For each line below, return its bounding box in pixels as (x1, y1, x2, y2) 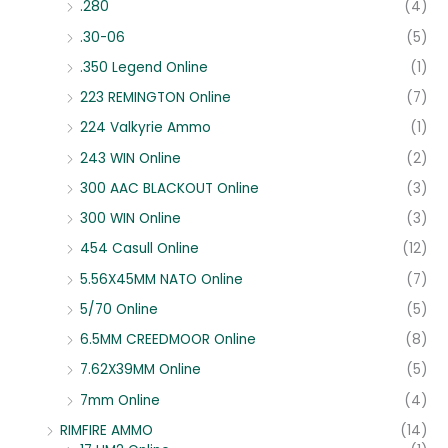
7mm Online (80, 390, 160, 410)
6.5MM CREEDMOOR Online (80, 330, 256, 350)
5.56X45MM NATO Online (80, 269, 243, 289)
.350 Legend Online (80, 57, 208, 77)
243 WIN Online (80, 148, 181, 168)
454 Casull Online (80, 239, 199, 259)
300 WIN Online (80, 209, 181, 229)
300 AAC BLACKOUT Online (80, 178, 259, 198)
